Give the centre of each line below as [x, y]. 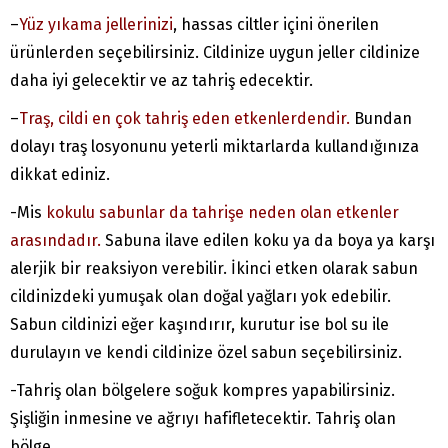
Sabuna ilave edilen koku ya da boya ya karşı [268, 241]
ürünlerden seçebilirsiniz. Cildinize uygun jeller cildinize [215, 53]
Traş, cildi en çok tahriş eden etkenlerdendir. [184, 119]
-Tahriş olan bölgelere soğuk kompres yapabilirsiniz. [202, 391]
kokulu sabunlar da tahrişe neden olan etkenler [222, 213]
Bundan [381, 119]
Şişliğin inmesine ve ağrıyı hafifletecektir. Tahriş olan [203, 419]
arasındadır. [55, 241]
